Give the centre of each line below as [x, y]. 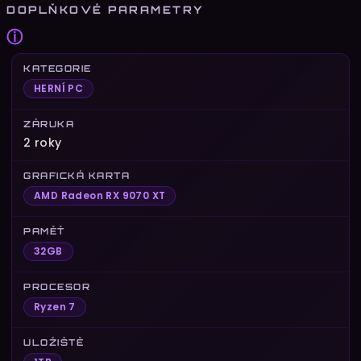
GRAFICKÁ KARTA [77, 176]
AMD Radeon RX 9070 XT [100, 196]
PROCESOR [57, 287]
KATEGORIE [58, 69]
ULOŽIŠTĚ [54, 343]
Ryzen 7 [55, 307]
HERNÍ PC [59, 89]
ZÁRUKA [49, 124]
